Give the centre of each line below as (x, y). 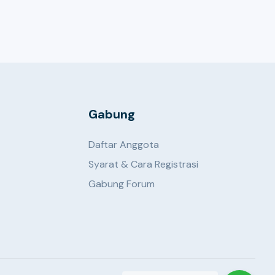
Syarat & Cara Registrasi (144, 164)
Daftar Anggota (124, 145)
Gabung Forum (122, 184)
